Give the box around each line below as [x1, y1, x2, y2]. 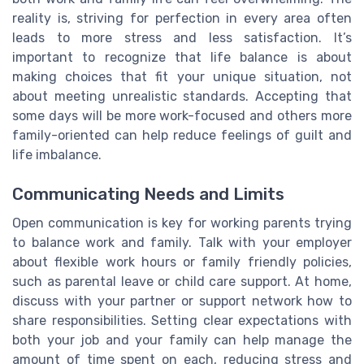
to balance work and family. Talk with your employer [12, 235, 352, 251]
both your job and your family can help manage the [12, 332, 352, 349]
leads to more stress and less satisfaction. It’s [12, 30, 352, 46]
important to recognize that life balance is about [12, 50, 352, 66]
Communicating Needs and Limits [12, 184, 284, 205]
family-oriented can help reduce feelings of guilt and [12, 128, 352, 144]
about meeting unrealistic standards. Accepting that [12, 89, 352, 105]
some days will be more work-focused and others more [12, 108, 352, 124]
